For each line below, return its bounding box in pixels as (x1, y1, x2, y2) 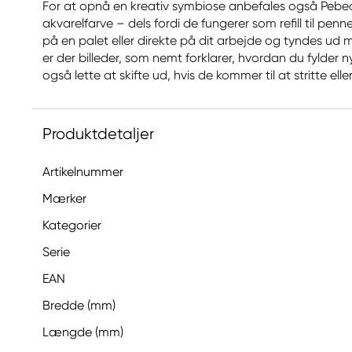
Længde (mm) (42, 324, 123, 339)
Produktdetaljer (42, 125, 154, 143)
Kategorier (42, 218, 101, 233)
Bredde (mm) (42, 298, 115, 313)
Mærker (42, 191, 86, 206)
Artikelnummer (42, 164, 123, 179)
